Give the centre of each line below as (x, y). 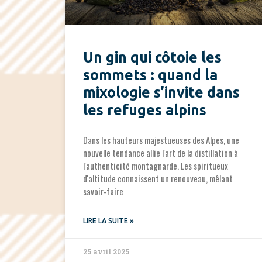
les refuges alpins (145, 110)
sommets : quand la (150, 75)
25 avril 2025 (106, 251)
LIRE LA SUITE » (108, 220)
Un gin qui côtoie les (152, 57)
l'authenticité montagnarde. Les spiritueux (156, 165)
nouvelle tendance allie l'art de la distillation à (161, 152)
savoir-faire (103, 191)
